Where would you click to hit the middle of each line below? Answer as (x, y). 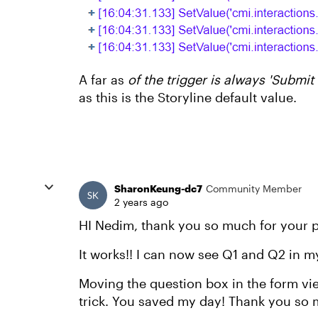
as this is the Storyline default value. (188, 97)
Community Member (254, 188)
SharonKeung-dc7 (158, 188)
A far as (102, 79)
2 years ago (141, 202)
